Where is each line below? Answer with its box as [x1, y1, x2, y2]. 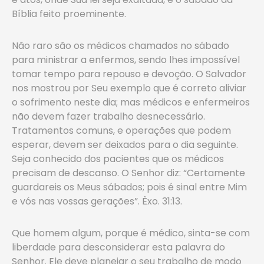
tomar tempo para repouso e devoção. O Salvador [12, 67, 246, 81]
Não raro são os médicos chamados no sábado [12, 39, 229, 52]
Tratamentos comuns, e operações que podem [12, 124, 231, 137]
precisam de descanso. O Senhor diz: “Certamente [12, 166, 245, 180]
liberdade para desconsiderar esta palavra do [12, 240, 225, 254]
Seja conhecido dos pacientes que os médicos [12, 152, 224, 166]
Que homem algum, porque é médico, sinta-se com [12, 226, 250, 240]
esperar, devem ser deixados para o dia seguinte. [12, 138, 238, 151]
